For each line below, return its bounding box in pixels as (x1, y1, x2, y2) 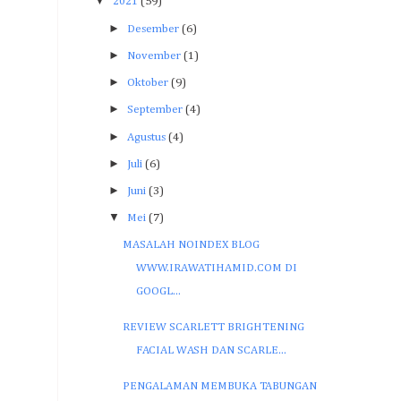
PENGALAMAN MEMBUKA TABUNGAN (123, 380, 318, 392)
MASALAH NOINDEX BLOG (123, 238, 260, 251)
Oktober (126, 77, 168, 90)
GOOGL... (136, 285, 182, 297)
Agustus (126, 131, 166, 143)
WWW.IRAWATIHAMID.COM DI (136, 261, 298, 274)
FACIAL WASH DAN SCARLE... (136, 344, 287, 356)
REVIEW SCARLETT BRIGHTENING (123, 320, 305, 333)
